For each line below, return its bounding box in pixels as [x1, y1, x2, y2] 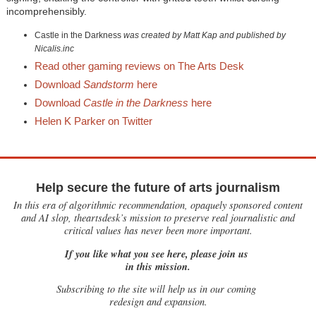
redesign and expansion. [109, 295, 207, 308]
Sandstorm [83, 78, 134, 91]
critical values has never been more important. [63, 224, 253, 238]
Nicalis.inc [34, 44, 74, 54]
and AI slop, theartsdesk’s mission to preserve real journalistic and [21, 211, 295, 225]
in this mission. [126, 258, 190, 274]
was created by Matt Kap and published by [121, 30, 286, 41]
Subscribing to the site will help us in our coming [56, 282, 260, 296]
